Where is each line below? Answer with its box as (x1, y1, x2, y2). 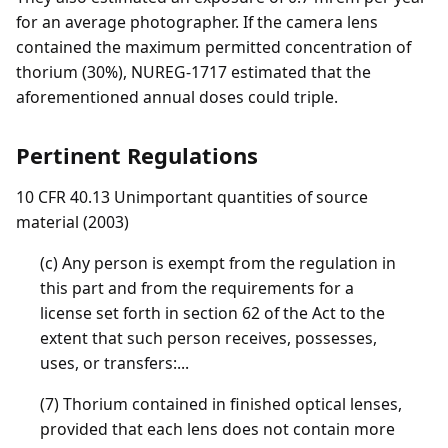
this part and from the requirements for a (40, 276, 354, 299)
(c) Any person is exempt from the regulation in (40, 251, 396, 274)
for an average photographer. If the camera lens (16, 11, 378, 34)
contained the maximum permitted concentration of (16, 36, 411, 59)
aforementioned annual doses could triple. (16, 86, 338, 109)
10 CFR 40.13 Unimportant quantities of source (16, 185, 368, 208)
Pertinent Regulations (16, 141, 258, 171)
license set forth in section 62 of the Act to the (40, 301, 385, 324)
